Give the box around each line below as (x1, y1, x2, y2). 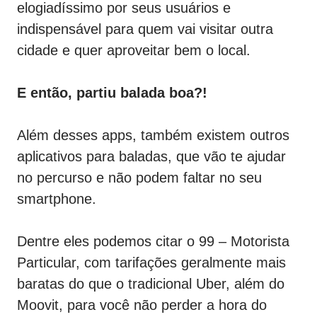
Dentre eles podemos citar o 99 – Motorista (17, 234, 289, 250)
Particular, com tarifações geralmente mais (17, 255, 286, 271)
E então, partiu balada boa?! (17, 85, 207, 101)
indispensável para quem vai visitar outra (17, 21, 273, 38)
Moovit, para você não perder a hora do (17, 297, 267, 313)
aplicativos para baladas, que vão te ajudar (17, 149, 286, 165)
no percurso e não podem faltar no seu (17, 170, 262, 186)
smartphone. (17, 191, 96, 207)
